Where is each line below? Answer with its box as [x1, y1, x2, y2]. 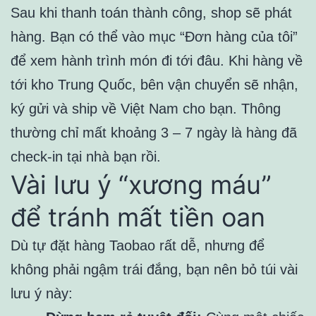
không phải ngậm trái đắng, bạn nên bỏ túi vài [11, 262, 298, 278]
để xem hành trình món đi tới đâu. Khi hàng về [11, 53, 303, 69]
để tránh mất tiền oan [11, 202, 265, 233]
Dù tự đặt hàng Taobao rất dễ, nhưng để [11, 238, 265, 254]
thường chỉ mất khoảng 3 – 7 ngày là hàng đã [11, 125, 297, 141]
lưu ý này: [11, 286, 73, 302]
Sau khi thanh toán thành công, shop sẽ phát [11, 5, 292, 21]
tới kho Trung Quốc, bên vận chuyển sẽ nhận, [11, 77, 298, 93]
